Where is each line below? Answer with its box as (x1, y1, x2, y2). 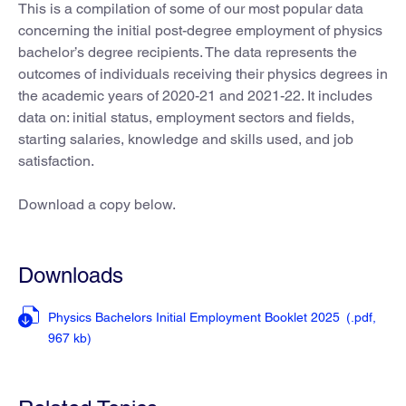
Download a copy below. (18, 196, 176, 214)
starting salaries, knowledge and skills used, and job (18, 130, 353, 149)
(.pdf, (346, 310, 376, 325)
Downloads (18, 263, 123, 288)
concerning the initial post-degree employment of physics (18, 22, 382, 40)
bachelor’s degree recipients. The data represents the (18, 43, 357, 62)
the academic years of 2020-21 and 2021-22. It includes (18, 87, 372, 105)
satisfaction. (18, 152, 94, 170)
